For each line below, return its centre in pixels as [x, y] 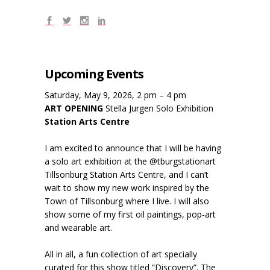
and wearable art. [78, 228]
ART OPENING [74, 108]
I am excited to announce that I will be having [133, 148]
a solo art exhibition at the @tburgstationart [130, 162]
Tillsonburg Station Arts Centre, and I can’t [127, 175]
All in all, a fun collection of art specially [121, 254]
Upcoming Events [94, 74]
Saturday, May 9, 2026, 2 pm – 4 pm [115, 95]
